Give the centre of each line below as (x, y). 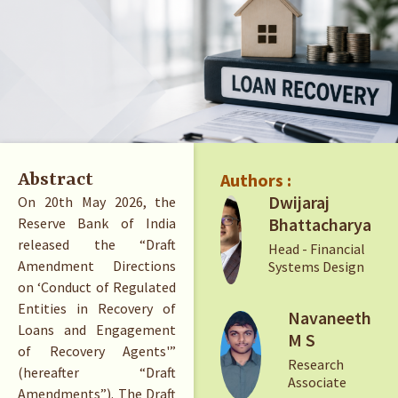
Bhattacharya (320, 225)
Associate (317, 382)
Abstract (56, 181)
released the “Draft (97, 245)
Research (316, 364)
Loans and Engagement (97, 330)
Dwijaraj (299, 203)
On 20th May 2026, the (97, 202)
